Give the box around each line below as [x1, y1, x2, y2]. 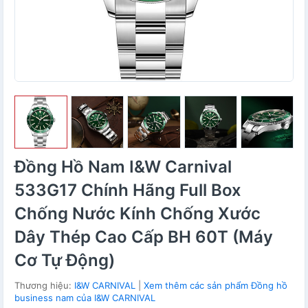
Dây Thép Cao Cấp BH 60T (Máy [14, 227, 273, 247]
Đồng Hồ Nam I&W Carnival [14, 157, 232, 177]
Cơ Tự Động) [14, 250, 115, 271]
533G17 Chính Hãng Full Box [14, 180, 241, 201]
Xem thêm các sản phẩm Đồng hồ [144, 280, 287, 291]
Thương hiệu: [14, 280, 74, 291]
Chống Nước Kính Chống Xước [14, 203, 261, 224]
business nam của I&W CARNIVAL [14, 292, 155, 304]
